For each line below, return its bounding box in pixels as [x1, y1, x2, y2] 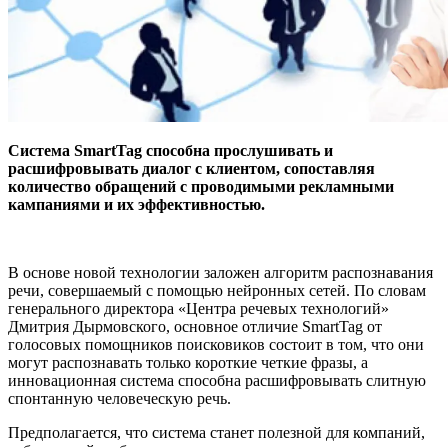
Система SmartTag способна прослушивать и [8, 141, 333, 159]
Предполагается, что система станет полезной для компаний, [8, 423, 425, 441]
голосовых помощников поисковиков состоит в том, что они [8, 335, 424, 353]
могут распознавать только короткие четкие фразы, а [8, 353, 368, 371]
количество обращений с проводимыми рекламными [8, 177, 394, 195]
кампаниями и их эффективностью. [8, 195, 265, 213]
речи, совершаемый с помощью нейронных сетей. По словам [8, 281, 426, 299]
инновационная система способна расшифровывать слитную [8, 371, 426, 389]
